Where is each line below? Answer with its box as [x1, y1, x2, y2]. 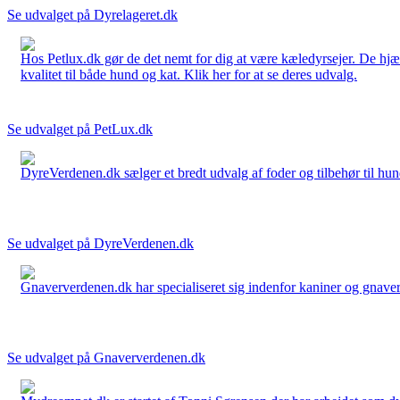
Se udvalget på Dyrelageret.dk [7, 6, 178, 22]
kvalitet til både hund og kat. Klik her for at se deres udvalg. [21, 66, 357, 82]
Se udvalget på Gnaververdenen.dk [7, 349, 205, 365]
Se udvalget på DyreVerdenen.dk [7, 235, 194, 251]
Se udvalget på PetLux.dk [7, 121, 153, 137]
